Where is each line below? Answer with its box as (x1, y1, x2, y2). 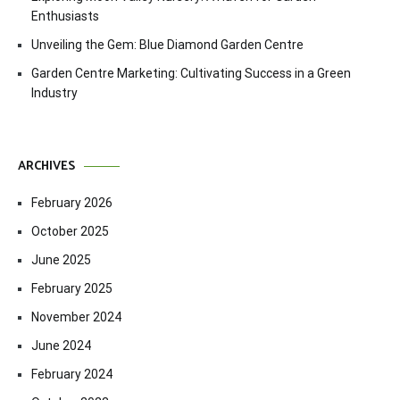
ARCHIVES (18, 156, 75, 177)
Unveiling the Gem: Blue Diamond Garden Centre (31, 37, 304, 52)
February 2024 (31, 367, 112, 381)
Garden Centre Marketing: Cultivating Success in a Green (31, 66, 351, 80)
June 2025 (31, 253, 91, 267)
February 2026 (31, 196, 112, 210)
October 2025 (31, 224, 109, 238)
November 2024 (31, 310, 121, 324)
